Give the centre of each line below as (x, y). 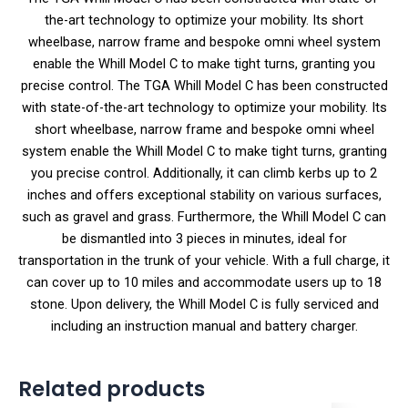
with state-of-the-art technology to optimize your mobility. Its (204, 107)
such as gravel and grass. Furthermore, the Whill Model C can (204, 216)
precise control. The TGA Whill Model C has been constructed (204, 85)
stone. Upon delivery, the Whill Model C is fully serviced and (204, 304)
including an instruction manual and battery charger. (204, 326)
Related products (112, 389)
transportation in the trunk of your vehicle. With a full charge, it (204, 260)
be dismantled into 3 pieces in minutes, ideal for (204, 238)
